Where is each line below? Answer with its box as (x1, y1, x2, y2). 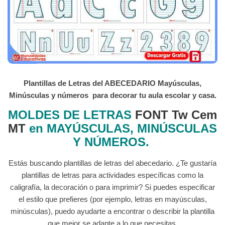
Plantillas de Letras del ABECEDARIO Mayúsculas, (24, 78, 201, 87)
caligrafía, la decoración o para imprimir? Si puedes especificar (10, 182, 215, 191)
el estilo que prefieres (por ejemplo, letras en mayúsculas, (18, 194, 207, 203)
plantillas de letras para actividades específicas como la (22, 170, 203, 179)
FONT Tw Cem (135, 107, 217, 122)
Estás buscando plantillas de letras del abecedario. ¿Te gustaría (9, 158, 216, 167)
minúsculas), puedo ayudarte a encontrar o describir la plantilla (11, 206, 214, 215)
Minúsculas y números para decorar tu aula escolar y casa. (9, 90, 216, 99)
